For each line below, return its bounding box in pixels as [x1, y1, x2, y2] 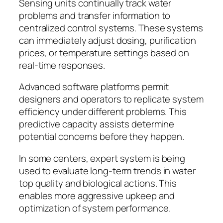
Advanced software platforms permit [19, 80, 169, 94]
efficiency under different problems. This [19, 105, 187, 118]
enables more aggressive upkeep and [19, 189, 175, 202]
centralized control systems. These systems [19, 21, 203, 34]
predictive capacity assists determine [19, 117, 175, 131]
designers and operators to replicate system [19, 93, 204, 106]
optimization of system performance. [19, 201, 171, 215]
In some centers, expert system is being [19, 151, 186, 165]
